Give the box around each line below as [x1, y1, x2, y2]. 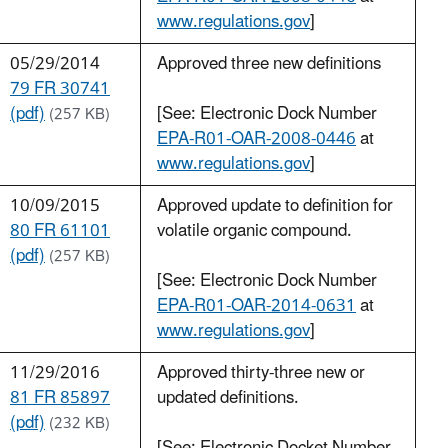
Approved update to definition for [157, 188, 393, 225]
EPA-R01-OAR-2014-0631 [157, 288, 356, 325]
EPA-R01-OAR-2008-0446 [157, 121, 356, 158]
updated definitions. [157, 380, 299, 417]
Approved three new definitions [157, 46, 381, 83]
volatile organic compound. [157, 213, 352, 250]
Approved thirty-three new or [157, 355, 365, 392]
